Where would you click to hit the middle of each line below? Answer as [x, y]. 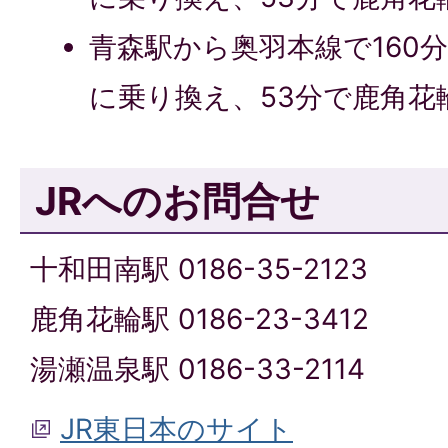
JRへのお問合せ [177, 201]
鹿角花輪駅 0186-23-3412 [199, 319]
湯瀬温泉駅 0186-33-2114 [197, 369]
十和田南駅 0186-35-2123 [199, 269]
